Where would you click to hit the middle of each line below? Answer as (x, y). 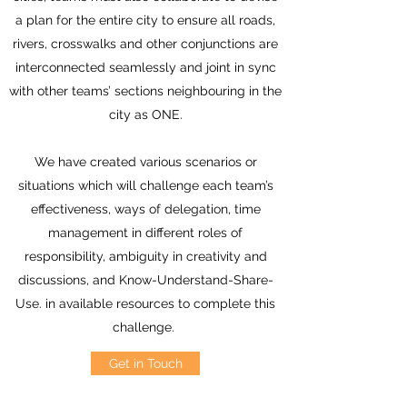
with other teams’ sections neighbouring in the (145, 91)
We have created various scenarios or (145, 162)
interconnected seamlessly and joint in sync (145, 67)
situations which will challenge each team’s (145, 185)
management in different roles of (145, 233)
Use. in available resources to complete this (145, 303)
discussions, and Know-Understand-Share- (145, 280)
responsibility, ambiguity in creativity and (145, 256)
